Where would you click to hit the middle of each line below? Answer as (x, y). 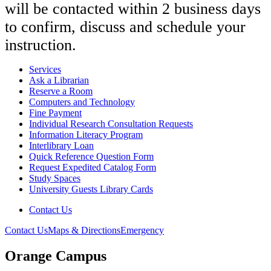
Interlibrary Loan (61, 146)
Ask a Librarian (59, 80)
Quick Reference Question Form (91, 157)
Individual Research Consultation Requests (111, 124)
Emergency (142, 230)
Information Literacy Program (86, 135)
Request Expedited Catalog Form (93, 168)
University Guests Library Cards (91, 189)
